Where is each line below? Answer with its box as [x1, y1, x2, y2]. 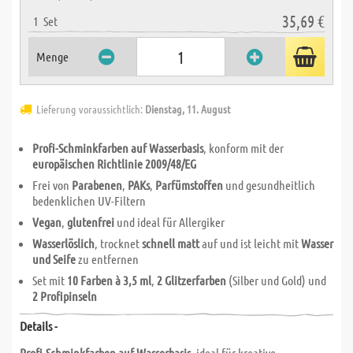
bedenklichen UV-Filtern [32, 193, 146, 208]
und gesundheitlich [223, 177, 315, 192]
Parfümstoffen [155, 177, 223, 192]
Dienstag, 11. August [145, 102, 231, 116]
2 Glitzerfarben [157, 273, 226, 288]
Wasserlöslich [32, 236, 95, 251]
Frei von [32, 177, 72, 192]
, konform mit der [203, 140, 284, 155]
